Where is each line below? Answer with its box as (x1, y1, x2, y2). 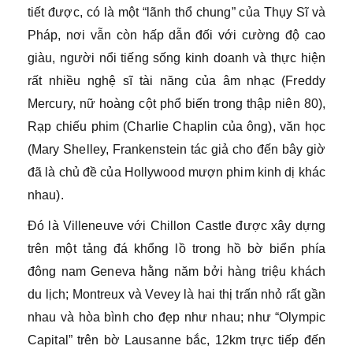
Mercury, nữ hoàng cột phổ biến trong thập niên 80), (28, 97, 325, 110)
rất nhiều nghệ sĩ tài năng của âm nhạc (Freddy (28, 74, 325, 87)
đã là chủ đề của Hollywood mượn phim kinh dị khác (28, 165, 325, 179)
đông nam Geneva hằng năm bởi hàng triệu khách (28, 265, 325, 278)
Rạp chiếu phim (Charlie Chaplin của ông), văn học (28, 120, 325, 133)
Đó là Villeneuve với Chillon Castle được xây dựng (28, 219, 325, 232)
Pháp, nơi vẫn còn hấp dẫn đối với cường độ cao (28, 28, 325, 42)
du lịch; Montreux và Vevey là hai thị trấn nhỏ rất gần (28, 288, 325, 301)
